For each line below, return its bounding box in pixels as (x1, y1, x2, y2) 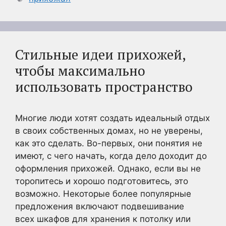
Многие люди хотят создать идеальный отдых (15, 113, 210, 123)
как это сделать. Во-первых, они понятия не (15, 138, 202, 148)
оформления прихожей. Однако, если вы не (15, 163, 201, 174)
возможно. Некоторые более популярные (15, 189, 191, 199)
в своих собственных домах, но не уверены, (15, 126, 203, 136)
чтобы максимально (15, 62, 145, 80)
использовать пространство (15, 78, 193, 96)
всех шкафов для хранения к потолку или (15, 214, 191, 224)
